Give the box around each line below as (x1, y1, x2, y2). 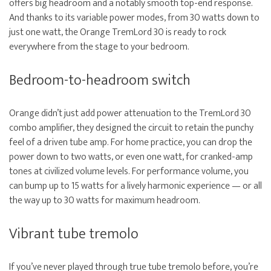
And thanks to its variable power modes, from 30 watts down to (9, 10, 260, 27)
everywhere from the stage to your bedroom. (9, 39, 189, 56)
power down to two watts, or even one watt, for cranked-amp (9, 149, 253, 166)
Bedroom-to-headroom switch (9, 68, 191, 93)
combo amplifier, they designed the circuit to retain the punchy (9, 120, 253, 137)
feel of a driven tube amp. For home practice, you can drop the (9, 134, 252, 151)
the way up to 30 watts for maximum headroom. (9, 192, 200, 209)
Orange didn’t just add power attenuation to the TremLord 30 (9, 105, 251, 122)
